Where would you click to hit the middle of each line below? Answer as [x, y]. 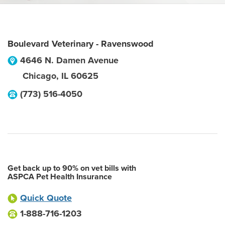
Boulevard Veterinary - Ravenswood [81, 44]
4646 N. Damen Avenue [69, 60]
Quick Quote [46, 198]
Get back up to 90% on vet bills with [72, 168]
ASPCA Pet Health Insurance [60, 177]
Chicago [39, 76]
